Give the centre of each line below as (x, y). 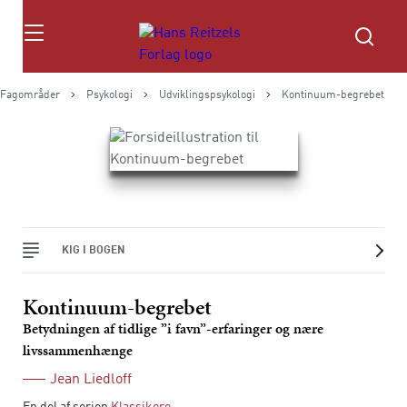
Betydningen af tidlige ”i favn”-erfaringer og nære (173, 328)
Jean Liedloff (91, 380)
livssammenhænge (78, 350)
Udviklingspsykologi (207, 95)
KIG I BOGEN (94, 250)
